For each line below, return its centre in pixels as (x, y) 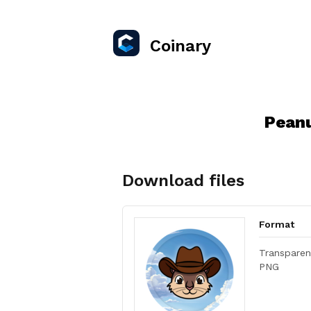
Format (277, 224)
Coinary (180, 46)
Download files (183, 180)
